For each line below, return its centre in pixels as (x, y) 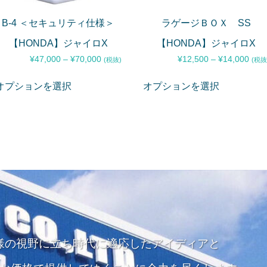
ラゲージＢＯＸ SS (207, 23)
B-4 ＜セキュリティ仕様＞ (58, 23)
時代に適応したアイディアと (146, 243)
